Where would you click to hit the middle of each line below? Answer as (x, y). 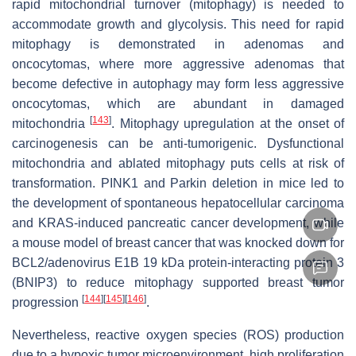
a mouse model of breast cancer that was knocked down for (178, 243)
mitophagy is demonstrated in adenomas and (178, 44)
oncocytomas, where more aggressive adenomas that (178, 64)
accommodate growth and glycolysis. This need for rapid (178, 25)
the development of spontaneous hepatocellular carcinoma (178, 203)
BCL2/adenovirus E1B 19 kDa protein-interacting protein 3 (178, 263)
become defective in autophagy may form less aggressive (178, 84)
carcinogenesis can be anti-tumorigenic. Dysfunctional (178, 144)
